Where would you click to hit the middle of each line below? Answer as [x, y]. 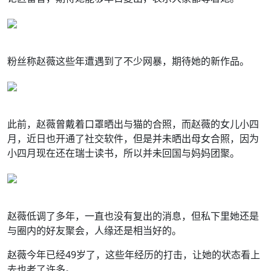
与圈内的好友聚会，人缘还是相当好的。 [94, 230]
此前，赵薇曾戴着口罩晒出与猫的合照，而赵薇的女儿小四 [133, 124]
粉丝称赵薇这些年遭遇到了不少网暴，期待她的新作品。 [128, 61]
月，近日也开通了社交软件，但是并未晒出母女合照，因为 [133, 139]
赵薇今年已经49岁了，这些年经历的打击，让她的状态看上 [134, 255]
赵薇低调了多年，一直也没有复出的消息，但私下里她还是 [133, 216]
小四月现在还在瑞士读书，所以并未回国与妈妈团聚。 [123, 153]
